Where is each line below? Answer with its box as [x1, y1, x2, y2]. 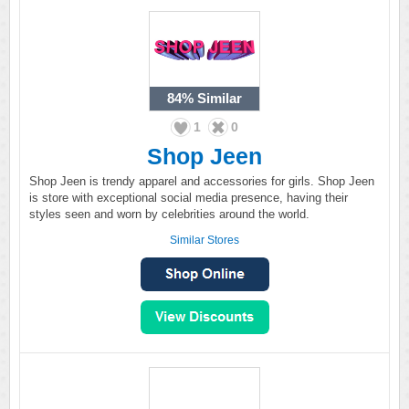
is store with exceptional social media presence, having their [29, 191, 348, 204]
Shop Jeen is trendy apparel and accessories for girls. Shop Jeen [29, 174, 374, 188]
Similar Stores [170, 234, 239, 246]
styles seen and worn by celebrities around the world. [29, 207, 309, 221]
